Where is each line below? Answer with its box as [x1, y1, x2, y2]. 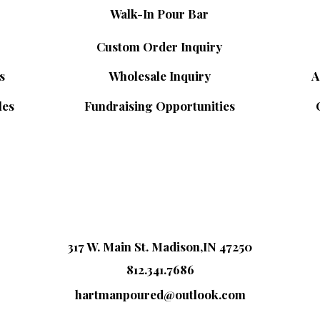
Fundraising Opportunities [84, 98, 235, 114]
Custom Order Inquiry [96, 39, 222, 54]
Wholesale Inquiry [108, 68, 211, 84]
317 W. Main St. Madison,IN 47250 [66, 239, 252, 254]
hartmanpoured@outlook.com [74, 286, 246, 302]
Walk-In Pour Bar [110, 6, 209, 21]
